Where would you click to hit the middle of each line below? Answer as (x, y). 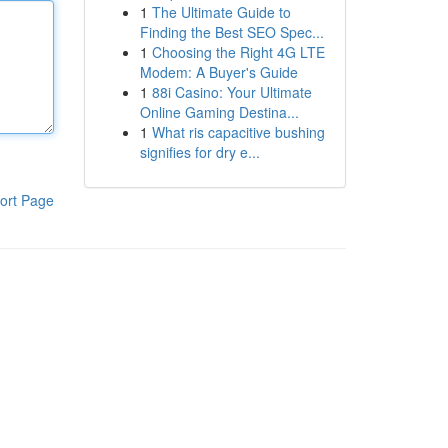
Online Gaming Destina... (219, 112)
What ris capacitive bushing (238, 132)
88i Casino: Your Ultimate (231, 92)
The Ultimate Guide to (221, 12)
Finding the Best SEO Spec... (231, 32)
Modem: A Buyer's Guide (218, 72)
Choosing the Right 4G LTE (238, 52)
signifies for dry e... (199, 152)
